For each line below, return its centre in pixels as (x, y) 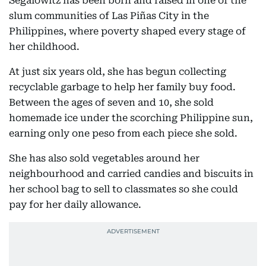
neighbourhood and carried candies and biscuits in (131, 174)
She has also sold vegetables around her (104, 158)
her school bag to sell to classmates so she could (123, 189)
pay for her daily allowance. (75, 205)
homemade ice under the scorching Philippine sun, (131, 118)
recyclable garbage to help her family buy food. (122, 87)
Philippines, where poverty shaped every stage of (127, 31)
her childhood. (45, 47)
